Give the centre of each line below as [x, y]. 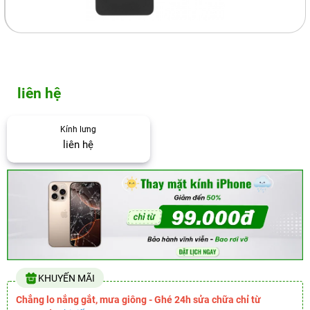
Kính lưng [79, 129]
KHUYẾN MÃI [66, 279]
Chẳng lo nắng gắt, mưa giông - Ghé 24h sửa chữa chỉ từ [138, 300]
